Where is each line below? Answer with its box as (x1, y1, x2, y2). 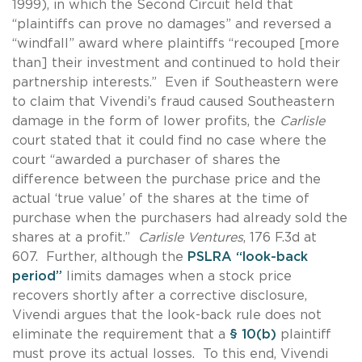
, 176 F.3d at (243, 230, 317, 244)
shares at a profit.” (12, 230, 138, 244)
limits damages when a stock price (62, 269, 292, 283)
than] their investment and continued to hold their (12, 56, 340, 69)
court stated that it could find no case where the (12, 133, 326, 147)
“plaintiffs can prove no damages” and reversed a (12, 17, 331, 31)
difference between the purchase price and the (12, 172, 321, 186)
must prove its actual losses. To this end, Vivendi (12, 347, 328, 360)
